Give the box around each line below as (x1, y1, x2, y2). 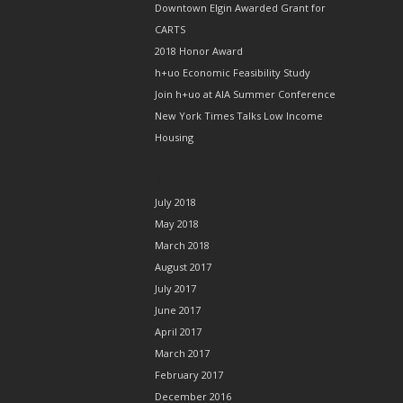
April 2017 (155, 325, 201, 338)
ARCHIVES (155, 173, 202, 188)
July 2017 (155, 282, 196, 295)
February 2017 (155, 368, 223, 381)
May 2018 (155, 217, 199, 230)
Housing (155, 130, 193, 144)
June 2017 (155, 303, 201, 317)
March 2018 (155, 238, 210, 252)
